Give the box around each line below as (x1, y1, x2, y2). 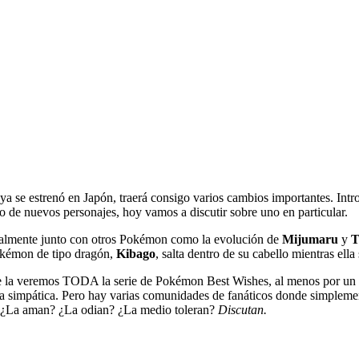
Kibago (116, 246, 155, 260)
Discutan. (218, 302, 267, 317)
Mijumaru (282, 232, 338, 246)
